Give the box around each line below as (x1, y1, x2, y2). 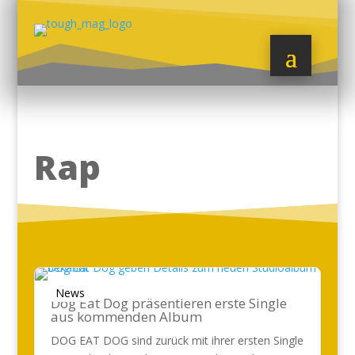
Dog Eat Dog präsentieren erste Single (50, 294, 287, 312)
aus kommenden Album (50, 307, 202, 326)
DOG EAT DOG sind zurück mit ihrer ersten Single (50, 333, 303, 348)
